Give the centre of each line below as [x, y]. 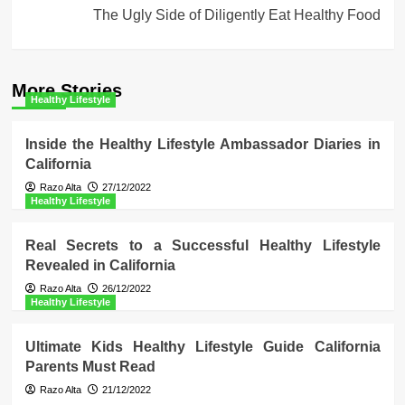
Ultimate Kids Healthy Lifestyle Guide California [202, 347]
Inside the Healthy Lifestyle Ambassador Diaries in [202, 145]
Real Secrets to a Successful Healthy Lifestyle [202, 246]
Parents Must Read [90, 367]
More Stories [66, 91]
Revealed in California [100, 266]
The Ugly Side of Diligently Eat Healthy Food [236, 15]
